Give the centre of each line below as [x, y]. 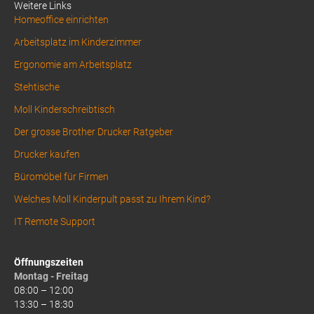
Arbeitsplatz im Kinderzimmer [78, 42]
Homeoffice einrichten [61, 19]
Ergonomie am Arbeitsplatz [73, 64]
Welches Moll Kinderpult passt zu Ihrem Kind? [112, 199]
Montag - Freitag [51, 276]
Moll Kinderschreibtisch [64, 109]
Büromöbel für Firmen [61, 176]
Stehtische [37, 87]
